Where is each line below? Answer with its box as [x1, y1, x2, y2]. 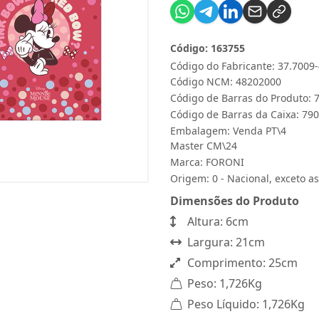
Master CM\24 [170, 139, 237, 152]
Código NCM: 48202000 [170, 75, 281, 88]
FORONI [206, 155, 244, 169]
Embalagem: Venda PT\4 [170, 124, 286, 137]
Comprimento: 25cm [184, 255, 298, 271]
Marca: [170, 155, 206, 169]
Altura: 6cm [184, 214, 249, 229]
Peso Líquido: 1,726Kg [184, 296, 305, 312]
